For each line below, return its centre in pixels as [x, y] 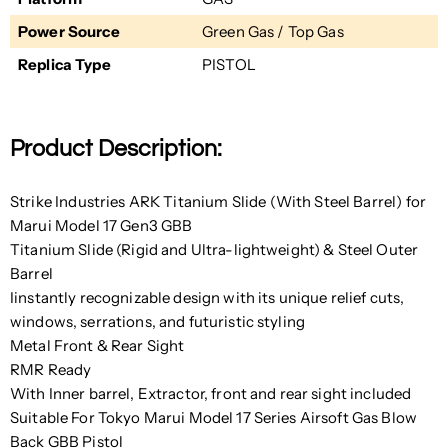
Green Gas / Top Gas [273, 31]
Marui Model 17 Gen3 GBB [101, 226]
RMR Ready [51, 370]
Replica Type [64, 64]
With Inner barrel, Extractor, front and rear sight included [211, 394]
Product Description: [116, 150]
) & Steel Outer [366, 250]
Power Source [69, 31]
